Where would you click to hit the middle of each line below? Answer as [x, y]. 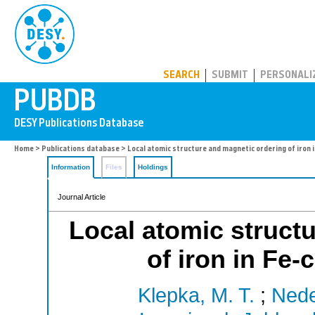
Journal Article [82, 197]
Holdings [153, 167]
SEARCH [181, 76]
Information [71, 167]
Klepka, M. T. [196, 296]
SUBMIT [230, 76]
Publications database [81, 149]
